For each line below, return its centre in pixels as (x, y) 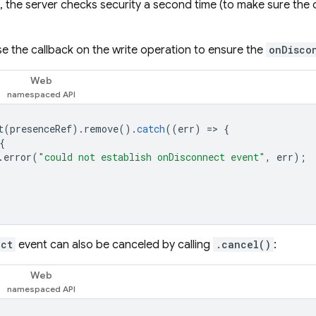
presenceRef (41, 129)
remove (101, 129)
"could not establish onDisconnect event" (152, 157)
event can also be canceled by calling (114, 245)
